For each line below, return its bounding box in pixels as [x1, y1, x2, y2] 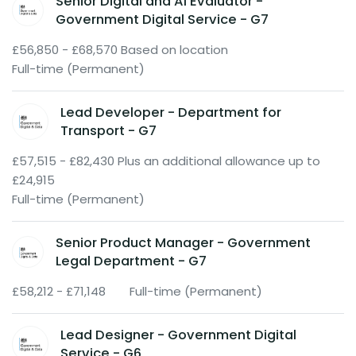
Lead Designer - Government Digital [60, 326, 297, 345]
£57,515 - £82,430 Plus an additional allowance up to [12, 153, 320, 170]
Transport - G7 [60, 121, 157, 140]
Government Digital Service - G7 [55, 10, 269, 29]
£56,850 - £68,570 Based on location [12, 41, 228, 58]
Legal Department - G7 [56, 252, 207, 271]
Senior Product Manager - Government [56, 234, 311, 253]
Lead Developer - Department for [60, 103, 282, 122]
